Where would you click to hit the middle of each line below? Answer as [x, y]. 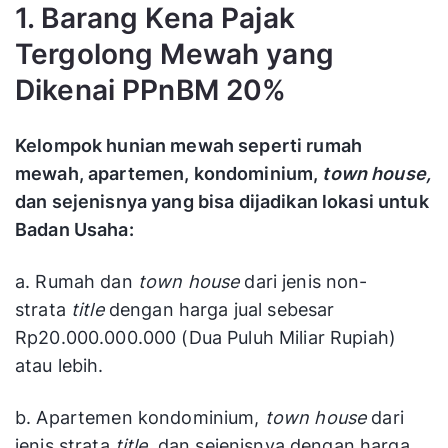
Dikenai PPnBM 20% [151, 90]
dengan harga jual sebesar [219, 310]
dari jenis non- [303, 282]
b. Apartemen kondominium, [140, 418]
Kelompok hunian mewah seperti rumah [189, 146]
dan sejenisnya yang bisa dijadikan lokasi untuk [222, 202]
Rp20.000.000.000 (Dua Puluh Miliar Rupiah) [206, 338]
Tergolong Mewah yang [174, 54]
